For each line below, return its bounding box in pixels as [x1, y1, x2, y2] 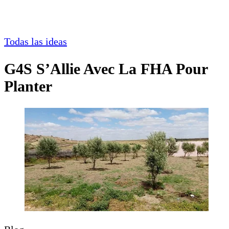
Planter [4, 78, 52, 95]
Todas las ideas [4, 36, 67, 48]
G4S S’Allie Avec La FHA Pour [4, 60, 208, 78]
